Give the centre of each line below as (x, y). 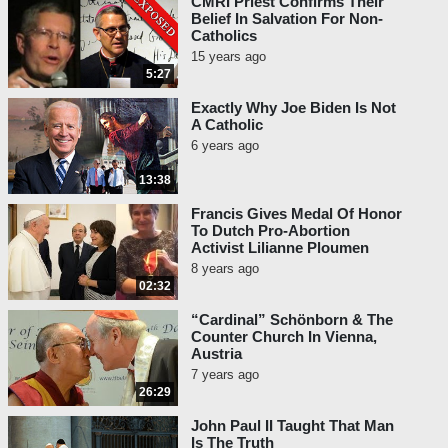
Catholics (224, 36)
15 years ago (228, 57)
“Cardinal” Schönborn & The (292, 320)
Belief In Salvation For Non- (287, 19)
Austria (216, 354)
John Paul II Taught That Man (292, 426)
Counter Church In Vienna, (284, 337)
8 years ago (225, 269)
